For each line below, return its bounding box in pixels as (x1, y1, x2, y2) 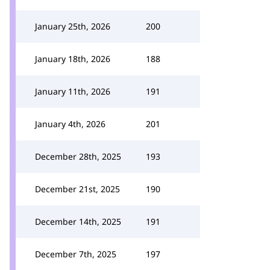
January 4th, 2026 (35, 118, 105, 130)
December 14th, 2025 (35, 216, 121, 227)
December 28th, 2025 (35, 151, 121, 162)
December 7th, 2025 (35, 248, 116, 260)
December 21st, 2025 (35, 183, 120, 195)
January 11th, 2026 (35, 86, 110, 97)
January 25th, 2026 (35, 20, 110, 32)
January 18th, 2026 (35, 53, 110, 64)
